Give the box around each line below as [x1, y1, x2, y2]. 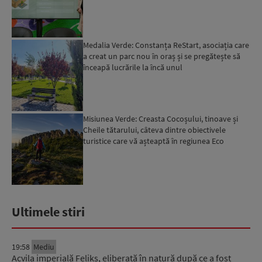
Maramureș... [83, 146, 128, 157]
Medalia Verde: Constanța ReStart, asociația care [83, 39, 250, 50]
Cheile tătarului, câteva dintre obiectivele [83, 124, 226, 135]
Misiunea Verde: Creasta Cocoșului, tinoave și [83, 113, 239, 124]
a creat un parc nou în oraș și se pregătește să [83, 50, 241, 61]
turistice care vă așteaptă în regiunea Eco [83, 135, 225, 146]
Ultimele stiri [12, 204, 85, 220]
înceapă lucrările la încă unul [83, 61, 183, 73]
